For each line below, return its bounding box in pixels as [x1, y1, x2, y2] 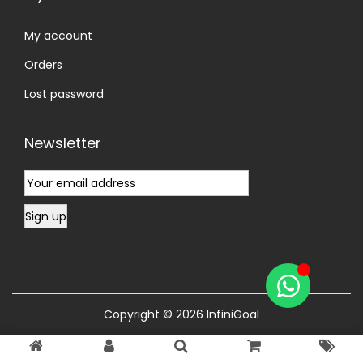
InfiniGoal [207, 305, 259, 322]
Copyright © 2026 [104, 305, 207, 322]
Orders [24, 56, 62, 73]
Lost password [24, 85, 104, 102]
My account [24, 27, 92, 44]
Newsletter [24, 132, 101, 153]
